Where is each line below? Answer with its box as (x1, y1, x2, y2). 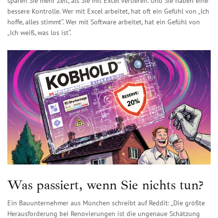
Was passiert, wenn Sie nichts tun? (7, 176, 203, 194)
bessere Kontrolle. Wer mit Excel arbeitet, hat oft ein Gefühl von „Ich (7, 7, 209, 16)
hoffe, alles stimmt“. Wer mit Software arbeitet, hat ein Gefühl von (7, 18, 200, 27)
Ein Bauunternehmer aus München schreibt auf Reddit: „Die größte (7, 199, 205, 208)
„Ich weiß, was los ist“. (7, 28, 72, 37)
